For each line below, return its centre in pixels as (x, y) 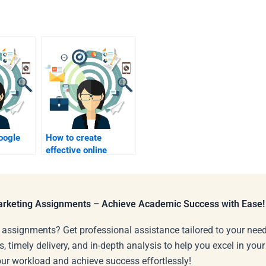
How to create (74, 138)
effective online (76, 151)
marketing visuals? (84, 163)
